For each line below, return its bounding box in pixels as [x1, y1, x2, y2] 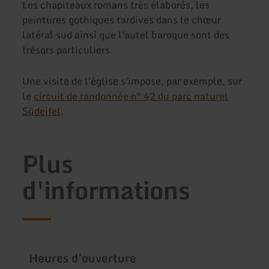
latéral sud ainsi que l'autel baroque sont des [22, 27, 230, 43]
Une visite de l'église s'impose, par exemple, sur [22, 73, 243, 89]
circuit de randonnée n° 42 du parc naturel [34, 88, 229, 104]
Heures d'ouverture [29, 249, 137, 267]
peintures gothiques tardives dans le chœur [22, 12, 222, 28]
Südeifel [22, 103, 61, 119]
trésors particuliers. [22, 42, 113, 58]
